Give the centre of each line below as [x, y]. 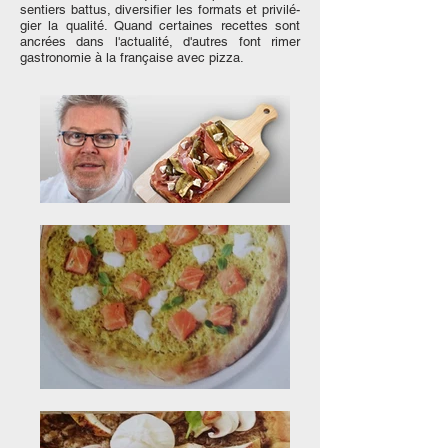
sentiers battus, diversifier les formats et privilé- [160, 9]
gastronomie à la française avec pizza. [132, 57]
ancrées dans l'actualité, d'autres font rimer [160, 41]
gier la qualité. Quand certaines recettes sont [160, 25]
